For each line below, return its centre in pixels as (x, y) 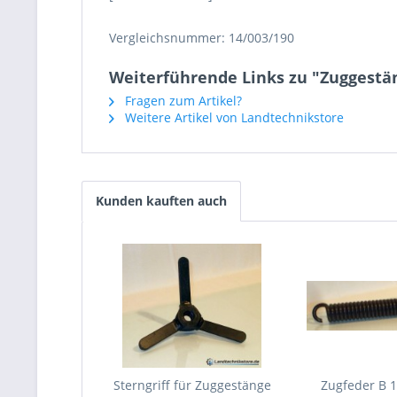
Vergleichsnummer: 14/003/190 (202, 38)
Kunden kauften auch (161, 201)
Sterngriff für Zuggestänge (192, 385)
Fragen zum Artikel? (182, 101)
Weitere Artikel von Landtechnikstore (233, 117)
